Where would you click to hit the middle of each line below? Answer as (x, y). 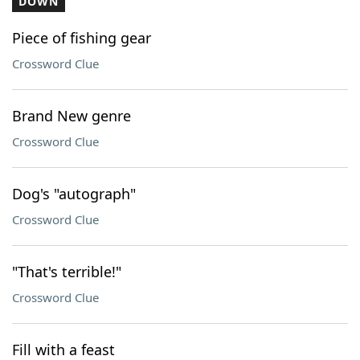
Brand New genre (72, 116)
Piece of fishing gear (82, 38)
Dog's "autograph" (74, 194)
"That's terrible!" (67, 272)
